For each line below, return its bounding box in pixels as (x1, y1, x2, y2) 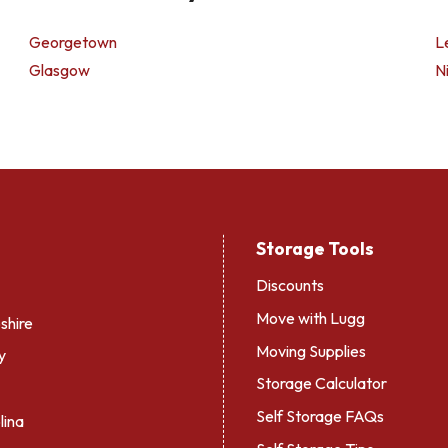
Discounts (256, 275, 324, 295)
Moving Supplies (256, 340, 366, 361)
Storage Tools (256, 237, 374, 260)
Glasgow (29, 60, 91, 80)
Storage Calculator (256, 373, 387, 394)
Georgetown (29, 32, 118, 52)
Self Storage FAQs (256, 406, 384, 427)
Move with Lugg (256, 307, 365, 328)
